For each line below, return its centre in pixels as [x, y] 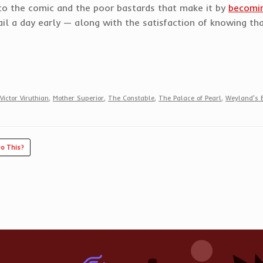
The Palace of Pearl [190, 98]
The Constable [131, 98]
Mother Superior [78, 98]
